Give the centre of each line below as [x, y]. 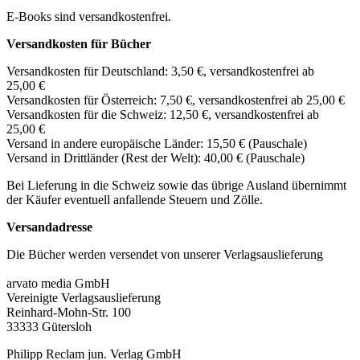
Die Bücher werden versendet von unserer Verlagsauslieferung [165, 254]
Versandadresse [49, 227]
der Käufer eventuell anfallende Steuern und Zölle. [135, 199]
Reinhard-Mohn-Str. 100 [69, 312]
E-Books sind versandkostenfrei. [89, 16]
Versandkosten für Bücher [79, 43]
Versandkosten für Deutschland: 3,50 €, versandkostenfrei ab [160, 71]
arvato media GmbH [58, 283]
